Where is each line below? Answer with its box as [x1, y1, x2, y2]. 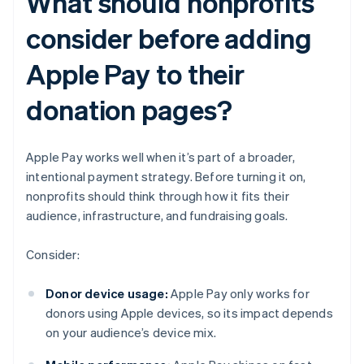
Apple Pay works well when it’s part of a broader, [26, 149, 295, 166]
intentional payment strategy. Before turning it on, [26, 168, 306, 185]
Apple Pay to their [26, 56, 245, 92]
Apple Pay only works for [167, 285, 310, 302]
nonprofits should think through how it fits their [26, 188, 289, 205]
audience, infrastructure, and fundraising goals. [26, 207, 288, 224]
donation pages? [26, 92, 232, 128]
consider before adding [26, 20, 312, 56]
